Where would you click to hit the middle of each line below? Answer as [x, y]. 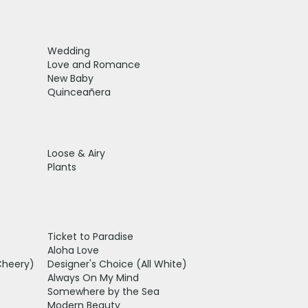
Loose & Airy [76, 153]
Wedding [68, 51]
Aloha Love [73, 250]
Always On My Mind [93, 277]
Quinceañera [79, 92]
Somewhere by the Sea [103, 291]
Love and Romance [93, 64]
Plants [62, 167]
